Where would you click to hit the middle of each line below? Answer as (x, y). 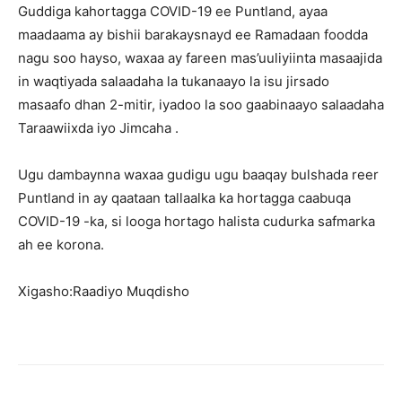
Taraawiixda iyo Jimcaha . (98, 127)
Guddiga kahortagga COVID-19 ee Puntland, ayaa (173, 11)
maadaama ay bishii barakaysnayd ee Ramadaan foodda (193, 34)
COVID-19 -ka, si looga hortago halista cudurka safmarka (197, 221)
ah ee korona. (61, 244)
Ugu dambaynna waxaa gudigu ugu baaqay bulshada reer (198, 174)
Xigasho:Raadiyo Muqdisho (104, 291)
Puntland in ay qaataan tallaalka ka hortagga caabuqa (184, 197)
